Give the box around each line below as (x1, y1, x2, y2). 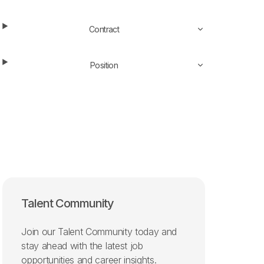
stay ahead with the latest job (21, 239, 143, 252)
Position (90, 60, 118, 70)
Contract (88, 24, 120, 34)
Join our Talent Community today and (21, 225, 177, 237)
